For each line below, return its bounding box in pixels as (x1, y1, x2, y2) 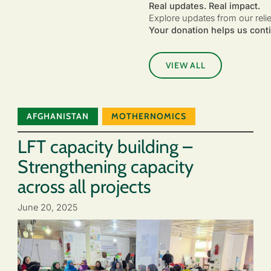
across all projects (18, 175, 151, 198)
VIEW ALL (165, 60, 206, 71)
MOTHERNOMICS (111, 111, 187, 122)
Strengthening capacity (18, 155, 194, 178)
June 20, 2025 (18, 201, 77, 212)
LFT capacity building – (18, 135, 192, 158)
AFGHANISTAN (27, 111, 89, 122)
